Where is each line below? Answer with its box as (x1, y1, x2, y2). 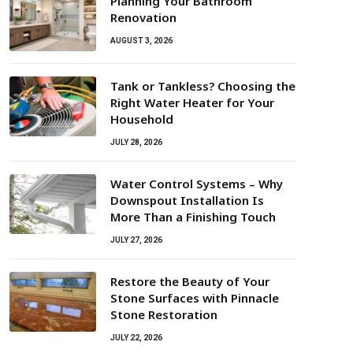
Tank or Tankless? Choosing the (110, 78, 295, 94)
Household (110, 111, 173, 127)
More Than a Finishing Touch (110, 209, 276, 225)
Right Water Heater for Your (110, 95, 274, 110)
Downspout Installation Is (110, 192, 264, 208)
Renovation (110, 9, 176, 25)
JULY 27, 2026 (110, 236, 162, 244)
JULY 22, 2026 (110, 333, 162, 342)
